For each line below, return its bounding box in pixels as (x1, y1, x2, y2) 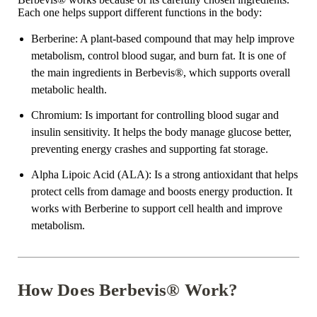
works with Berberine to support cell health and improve (30, 202, 282, 214)
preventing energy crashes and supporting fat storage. (30, 142, 268, 155)
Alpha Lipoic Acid (30, 168, 115, 180)
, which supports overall (183, 66, 290, 79)
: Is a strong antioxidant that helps (148, 168, 298, 180)
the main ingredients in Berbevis (30, 66, 175, 79)
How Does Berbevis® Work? (17, 279, 238, 299)
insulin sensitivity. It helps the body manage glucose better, (30, 125, 292, 138)
